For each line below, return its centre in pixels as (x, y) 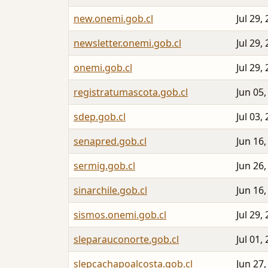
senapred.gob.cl (110, 141)
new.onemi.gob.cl (113, 19)
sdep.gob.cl (100, 117)
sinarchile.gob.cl (110, 191)
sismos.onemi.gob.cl (120, 215)
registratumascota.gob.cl (131, 92)
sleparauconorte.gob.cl (126, 240)
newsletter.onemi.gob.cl (127, 43)
